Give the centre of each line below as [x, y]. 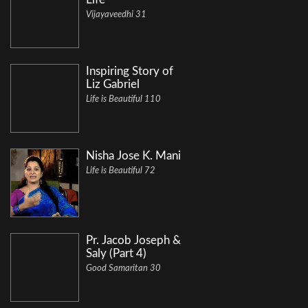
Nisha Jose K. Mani [133, 156]
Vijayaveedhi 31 [116, 15]
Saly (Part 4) [116, 254]
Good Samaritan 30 [123, 269]
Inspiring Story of [130, 71]
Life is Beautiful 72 [121, 171]
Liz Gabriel [113, 85]
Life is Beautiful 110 [123, 100]
